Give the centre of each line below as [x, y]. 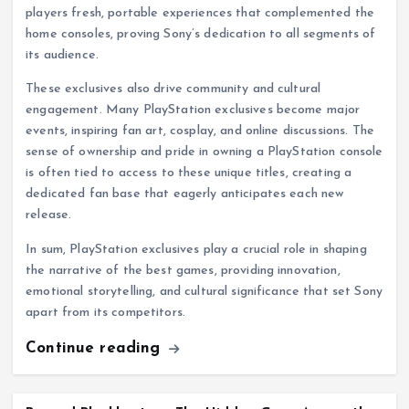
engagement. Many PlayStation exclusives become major [193, 110]
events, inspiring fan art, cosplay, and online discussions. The [200, 131]
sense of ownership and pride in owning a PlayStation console [204, 152]
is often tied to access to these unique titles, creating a [189, 173]
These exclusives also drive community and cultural [173, 89]
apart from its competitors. [105, 312]
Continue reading [96, 348]
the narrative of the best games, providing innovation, [183, 270]
